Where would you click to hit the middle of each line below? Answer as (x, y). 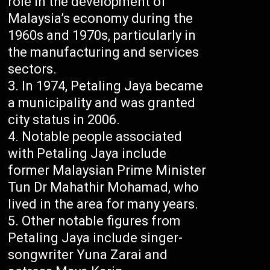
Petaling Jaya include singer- (96, 238)
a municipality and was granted (102, 103)
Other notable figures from (102, 221)
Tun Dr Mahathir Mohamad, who (104, 187)
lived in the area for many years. (103, 204)
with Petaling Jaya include (87, 154)
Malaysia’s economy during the (101, 19)
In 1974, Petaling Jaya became (113, 86)
